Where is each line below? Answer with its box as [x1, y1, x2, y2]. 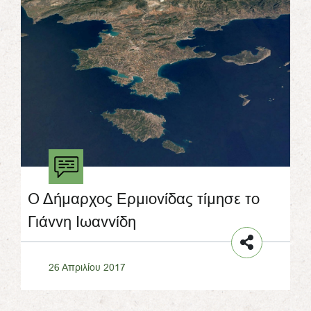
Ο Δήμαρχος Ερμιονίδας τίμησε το [28, 190, 260, 208]
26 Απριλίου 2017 [49, 261, 126, 273]
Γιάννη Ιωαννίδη [28, 213, 136, 230]
